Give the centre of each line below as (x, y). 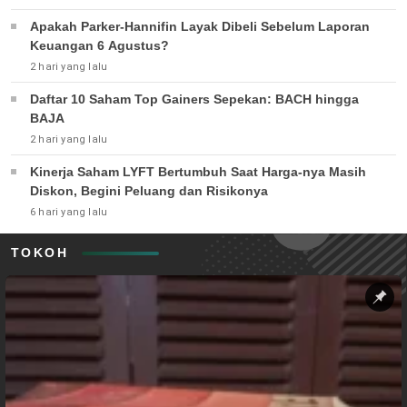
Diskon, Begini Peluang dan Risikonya (149, 191)
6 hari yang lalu (69, 213)
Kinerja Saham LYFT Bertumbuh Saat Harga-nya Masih (198, 172)
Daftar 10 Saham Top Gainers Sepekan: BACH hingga (194, 99)
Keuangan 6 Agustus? (99, 46)
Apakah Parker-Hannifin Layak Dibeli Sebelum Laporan (200, 27)
